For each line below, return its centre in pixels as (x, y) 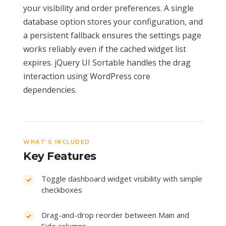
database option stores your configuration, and (113, 21)
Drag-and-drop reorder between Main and (115, 215)
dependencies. (50, 90)
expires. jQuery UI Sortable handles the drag (107, 62)
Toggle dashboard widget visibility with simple (122, 178)
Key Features (60, 156)
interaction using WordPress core (87, 76)
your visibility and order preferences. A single (108, 8)
